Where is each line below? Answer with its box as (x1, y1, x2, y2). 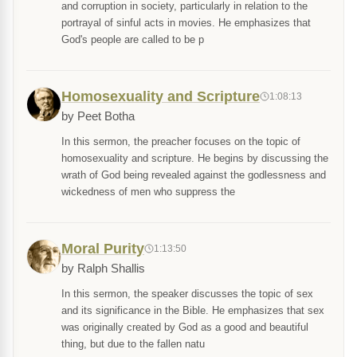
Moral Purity (61, 241, 144, 257)
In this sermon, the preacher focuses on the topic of (61, 135, 300, 148)
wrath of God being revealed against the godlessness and (61, 169, 326, 182)
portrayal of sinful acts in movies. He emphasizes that (61, 17, 311, 29)
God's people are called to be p (61, 33, 204, 46)
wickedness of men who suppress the (61, 186, 235, 198)
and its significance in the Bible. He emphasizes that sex (61, 304, 324, 317)
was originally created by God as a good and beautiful (61, 321, 308, 334)
